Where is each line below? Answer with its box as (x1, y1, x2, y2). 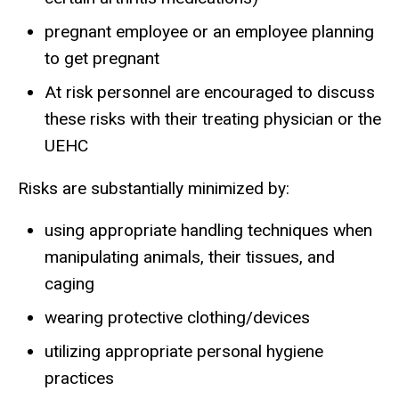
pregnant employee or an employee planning (45, 20, 374, 42)
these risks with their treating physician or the (45, 108, 381, 129)
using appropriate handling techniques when (45, 220, 372, 241)
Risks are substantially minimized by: (18, 177, 289, 199)
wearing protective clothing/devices (45, 307, 310, 329)
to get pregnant (45, 47, 159, 69)
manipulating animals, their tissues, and (45, 247, 335, 268)
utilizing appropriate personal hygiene (45, 341, 323, 362)
